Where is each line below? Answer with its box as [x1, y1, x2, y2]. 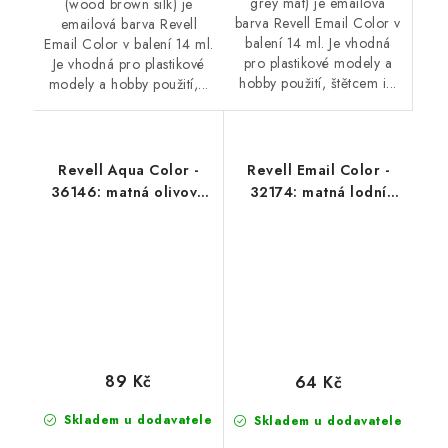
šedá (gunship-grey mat [233, 204, 403, 225]
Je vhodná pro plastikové [52, 54, 205, 75]
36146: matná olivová [50, 182, 206, 203]
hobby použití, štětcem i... [239, 73, 397, 94]
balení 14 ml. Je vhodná [245, 33, 391, 54]
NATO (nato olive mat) [48, 204, 209, 225]
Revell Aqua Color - [58, 160, 199, 181]
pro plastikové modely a [243, 53, 392, 74]
